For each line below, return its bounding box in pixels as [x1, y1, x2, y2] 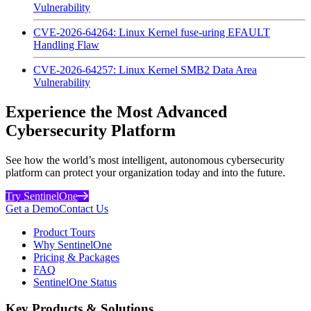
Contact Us [59, 202, 108, 215]
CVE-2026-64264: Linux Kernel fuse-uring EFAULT [33, 26, 270, 38]
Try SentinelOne [6, 190, 78, 202]
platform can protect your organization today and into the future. [6, 166, 285, 178]
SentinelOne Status [33, 276, 117, 288]
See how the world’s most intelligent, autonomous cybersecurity [6, 153, 285, 166]
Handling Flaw [33, 38, 99, 51]
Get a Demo [6, 202, 59, 215]
